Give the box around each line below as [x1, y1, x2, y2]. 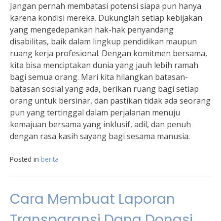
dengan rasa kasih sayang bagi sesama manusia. [10, 131, 190, 142]
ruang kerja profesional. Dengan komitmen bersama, [10, 48, 207, 59]
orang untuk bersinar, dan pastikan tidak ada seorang [10, 95, 211, 107]
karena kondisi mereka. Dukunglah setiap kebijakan [10, 12, 202, 24]
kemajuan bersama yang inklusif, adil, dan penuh [10, 119, 191, 130]
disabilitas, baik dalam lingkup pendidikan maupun [10, 36, 197, 47]
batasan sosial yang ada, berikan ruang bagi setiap [10, 83, 199, 95]
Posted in [10, 154, 41, 164]
